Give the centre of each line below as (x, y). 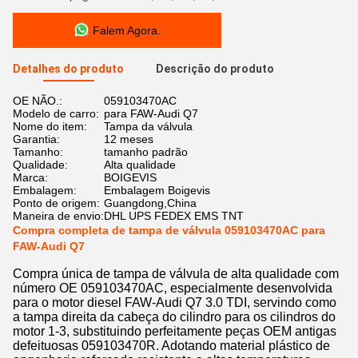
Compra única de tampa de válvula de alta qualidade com (176, 274)
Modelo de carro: (56, 113)
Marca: (30, 177)
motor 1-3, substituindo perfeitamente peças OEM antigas (175, 331)
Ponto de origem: (56, 203)
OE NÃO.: (38, 101)
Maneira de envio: (58, 216)
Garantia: (36, 139)
